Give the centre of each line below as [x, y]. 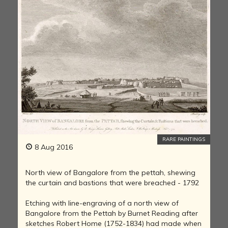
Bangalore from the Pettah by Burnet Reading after [112, 213]
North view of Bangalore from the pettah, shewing [110, 172]
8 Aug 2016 [53, 147]
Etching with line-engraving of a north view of [102, 203]
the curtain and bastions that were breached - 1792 [112, 182]
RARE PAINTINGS [184, 139]
